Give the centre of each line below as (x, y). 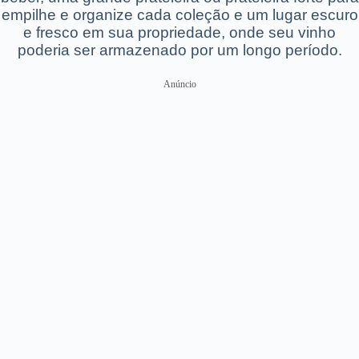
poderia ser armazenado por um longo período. (179, 50)
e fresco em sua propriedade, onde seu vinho (179, 32)
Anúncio (179, 84)
